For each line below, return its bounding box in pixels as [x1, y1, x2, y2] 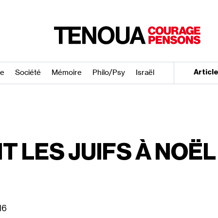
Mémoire [52, 68, 82, 77]
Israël [136, 68, 155, 77]
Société [15, 68, 41, 77]
